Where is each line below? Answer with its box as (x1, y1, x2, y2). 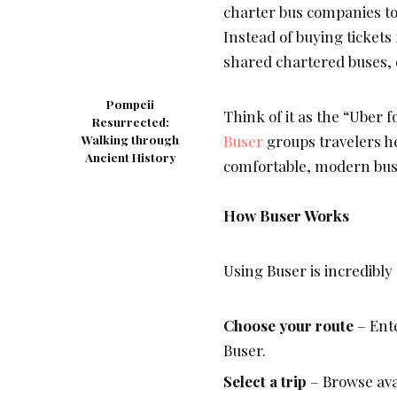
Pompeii (106, 97, 154, 113)
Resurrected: (91, 114, 169, 130)
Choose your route (223, 315, 354, 336)
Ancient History (84, 150, 176, 166)
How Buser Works (223, 206, 349, 226)
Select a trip (223, 371, 307, 392)
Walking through (82, 132, 179, 148)
